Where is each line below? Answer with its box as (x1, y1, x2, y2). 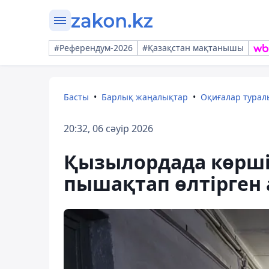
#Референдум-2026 (54, 42, 133, 53)
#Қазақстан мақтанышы (142, 42, 244, 53)
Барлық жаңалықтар (101, 91, 188, 103)
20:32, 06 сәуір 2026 (64, 122, 153, 135)
